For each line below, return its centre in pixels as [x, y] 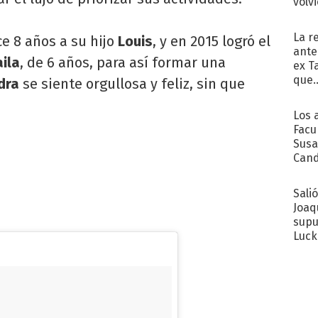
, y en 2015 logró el [212, 41]
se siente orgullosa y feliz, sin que [134, 83]
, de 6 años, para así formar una [123, 62]
